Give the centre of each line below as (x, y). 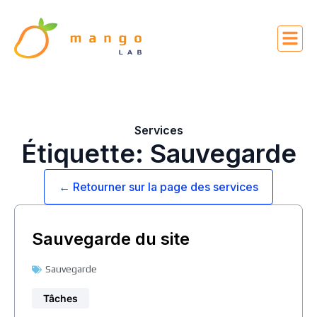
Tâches (60, 298)
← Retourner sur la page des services (158, 187)
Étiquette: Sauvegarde (158, 154)
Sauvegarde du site (111, 239)
